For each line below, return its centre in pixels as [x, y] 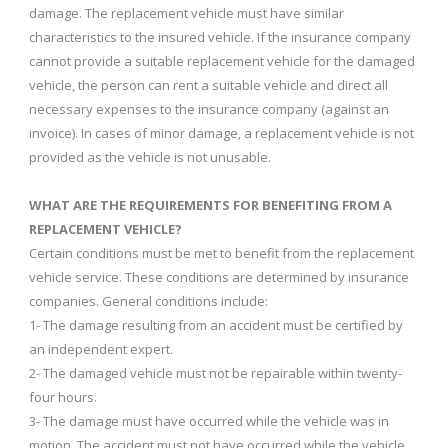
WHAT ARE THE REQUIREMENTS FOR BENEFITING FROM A [210, 204]
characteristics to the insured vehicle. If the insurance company [220, 36]
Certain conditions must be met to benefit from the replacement [221, 252]
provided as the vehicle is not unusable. [150, 156]
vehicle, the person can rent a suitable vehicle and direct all [208, 84]
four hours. [63, 396]
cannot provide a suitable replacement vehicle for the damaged [222, 60]
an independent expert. [101, 348]
